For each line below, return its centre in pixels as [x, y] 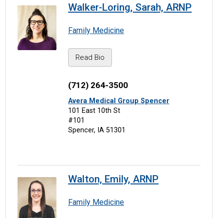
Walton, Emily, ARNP [113, 179]
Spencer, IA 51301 [97, 130]
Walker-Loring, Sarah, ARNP [130, 8]
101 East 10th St [94, 110]
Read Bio [90, 58]
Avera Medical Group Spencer [118, 101]
